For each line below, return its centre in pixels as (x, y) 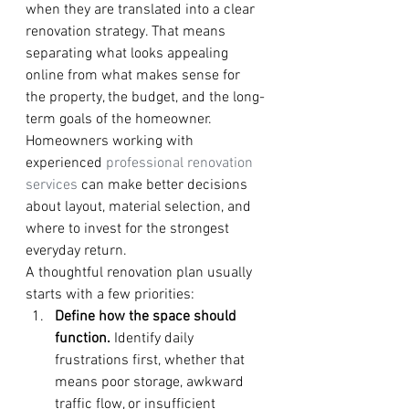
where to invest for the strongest (129, 229)
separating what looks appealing (129, 54)
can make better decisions (164, 185)
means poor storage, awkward (151, 383)
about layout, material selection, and (140, 207)
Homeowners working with (111, 142)
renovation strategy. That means (127, 32)
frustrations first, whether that (152, 361)
